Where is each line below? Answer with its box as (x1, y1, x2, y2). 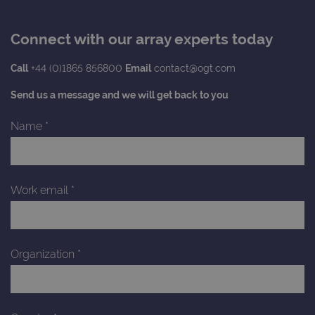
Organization (11, 247, 77, 262)
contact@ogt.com (151, 63, 236, 75)
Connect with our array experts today (11, 30, 273, 49)
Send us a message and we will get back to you (11, 89, 229, 101)
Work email (11, 184, 71, 198)
